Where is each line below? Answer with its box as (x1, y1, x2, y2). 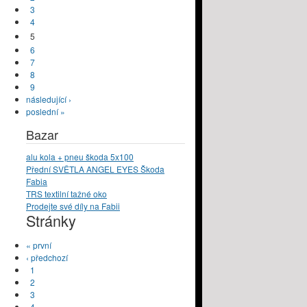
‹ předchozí (26, 251, 68, 264)
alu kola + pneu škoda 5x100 (26, 151, 134, 163)
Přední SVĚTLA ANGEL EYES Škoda (26, 163, 164, 175)
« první (26, 239, 51, 251)
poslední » (26, 106, 65, 118)
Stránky (26, 210, 76, 232)
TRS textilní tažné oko (26, 188, 107, 200)
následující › (26, 93, 71, 106)
